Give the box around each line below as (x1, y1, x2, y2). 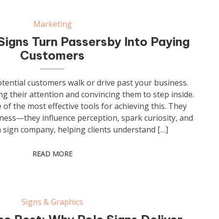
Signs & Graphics (22, 197, 84, 207)
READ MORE (32, 149, 73, 158)
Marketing (33, 19, 72, 29)
